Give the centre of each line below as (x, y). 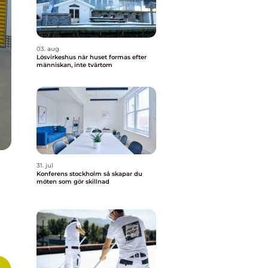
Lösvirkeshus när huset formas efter (57, 57)
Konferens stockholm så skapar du (70, 174)
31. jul (45, 165)
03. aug (48, 49)
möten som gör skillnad (73, 182)
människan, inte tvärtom (74, 65)
